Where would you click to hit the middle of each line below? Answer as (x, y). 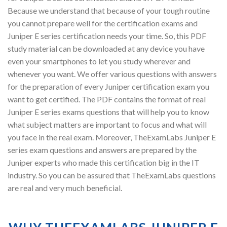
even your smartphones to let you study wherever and (99, 61)
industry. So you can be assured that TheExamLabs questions (112, 175)
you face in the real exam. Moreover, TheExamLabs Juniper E (112, 137)
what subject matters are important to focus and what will (107, 125)
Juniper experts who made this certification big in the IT (104, 163)
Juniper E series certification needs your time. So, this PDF (107, 36)
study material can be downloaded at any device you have (106, 49)
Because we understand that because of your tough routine (109, 11)
